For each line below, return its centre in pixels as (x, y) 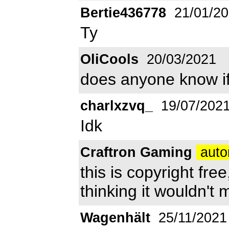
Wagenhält (115, 217)
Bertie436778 (123, 13)
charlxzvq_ (117, 106)
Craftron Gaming (136, 152)
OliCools (109, 59)
